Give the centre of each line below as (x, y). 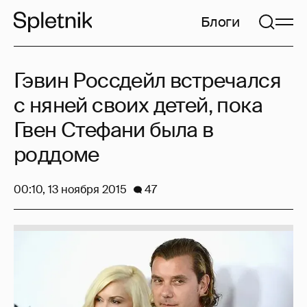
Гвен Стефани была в (114, 130)
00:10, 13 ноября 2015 (70, 189)
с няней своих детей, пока (138, 105)
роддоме (57, 155)
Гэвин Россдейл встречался (147, 81)
